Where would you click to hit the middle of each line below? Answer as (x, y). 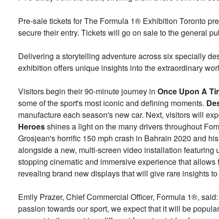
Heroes (32, 126)
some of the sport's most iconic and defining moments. (112, 103)
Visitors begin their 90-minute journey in (88, 91)
